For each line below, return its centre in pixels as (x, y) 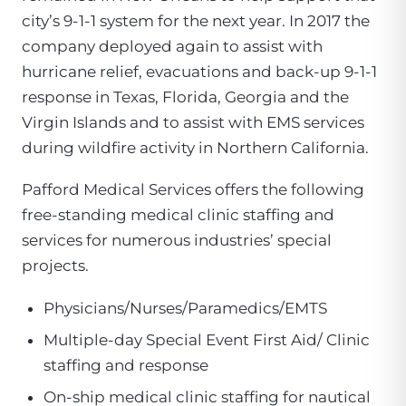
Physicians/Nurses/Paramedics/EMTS (185, 309)
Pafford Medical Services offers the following (193, 190)
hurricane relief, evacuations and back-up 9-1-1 (199, 71)
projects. (55, 266)
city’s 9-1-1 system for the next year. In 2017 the (196, 20)
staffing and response (126, 365)
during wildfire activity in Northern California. (195, 147)
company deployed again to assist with (172, 46)
